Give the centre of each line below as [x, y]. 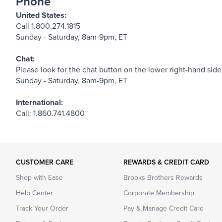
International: [39, 103]
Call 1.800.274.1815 [48, 27]
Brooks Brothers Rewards [163, 178]
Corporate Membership [159, 193]
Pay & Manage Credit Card [163, 209]
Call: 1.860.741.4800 [50, 114]
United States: [41, 16]
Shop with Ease [39, 178]
